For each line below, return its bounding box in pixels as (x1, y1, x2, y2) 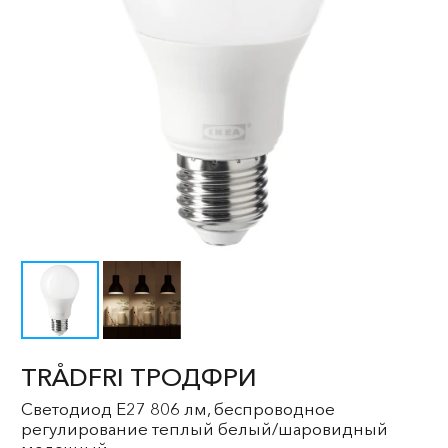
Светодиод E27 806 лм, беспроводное (21, 399, 335, 419)
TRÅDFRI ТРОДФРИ (21, 362, 257, 392)
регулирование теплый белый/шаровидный (21, 419, 388, 439)
